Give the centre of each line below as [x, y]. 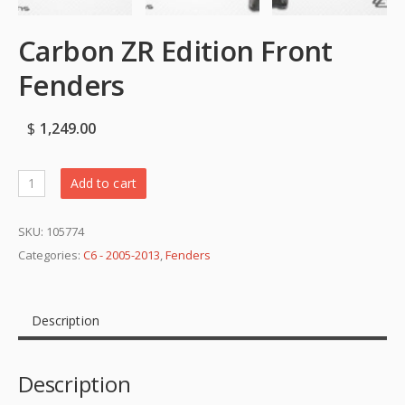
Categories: [51, 255]
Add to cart [104, 184]
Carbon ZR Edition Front [175, 51]
